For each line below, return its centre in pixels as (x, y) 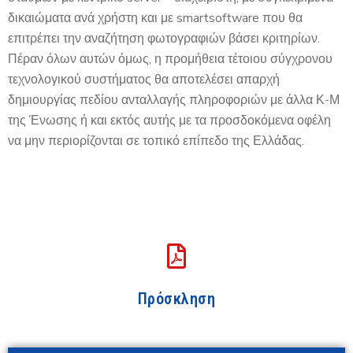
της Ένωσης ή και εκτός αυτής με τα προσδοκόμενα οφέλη (169, 120)
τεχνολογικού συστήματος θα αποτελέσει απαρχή (144, 79)
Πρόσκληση (176, 298)
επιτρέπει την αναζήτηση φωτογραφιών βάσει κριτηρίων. (164, 38)
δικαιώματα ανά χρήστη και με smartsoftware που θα (155, 18)
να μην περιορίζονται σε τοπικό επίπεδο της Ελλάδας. (156, 141)
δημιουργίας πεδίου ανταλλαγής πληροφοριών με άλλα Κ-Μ (174, 100)
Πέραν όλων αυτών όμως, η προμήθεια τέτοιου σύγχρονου (170, 59)
